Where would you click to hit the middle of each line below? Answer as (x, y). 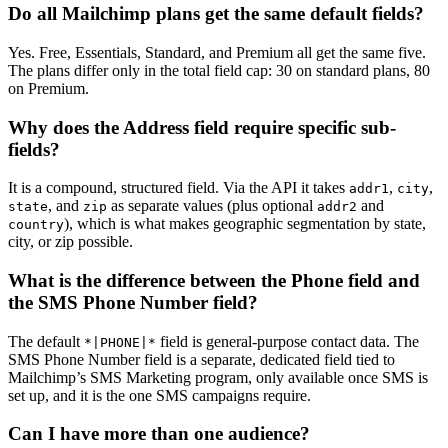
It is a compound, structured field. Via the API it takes (178, 188)
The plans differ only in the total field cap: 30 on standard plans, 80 (219, 70)
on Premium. (48, 88)
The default (46, 341)
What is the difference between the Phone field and (214, 280)
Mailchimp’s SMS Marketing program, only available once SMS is (218, 377)
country (36, 225)
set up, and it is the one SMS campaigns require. (159, 395)
